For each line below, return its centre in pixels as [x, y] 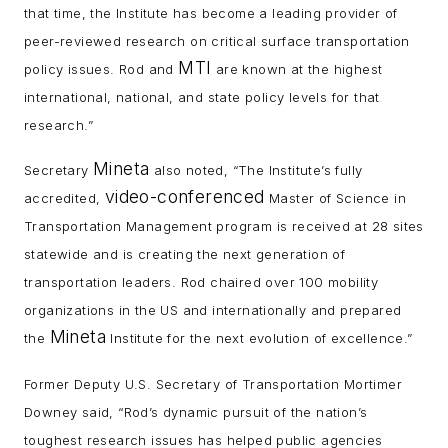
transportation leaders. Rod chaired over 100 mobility [201, 282]
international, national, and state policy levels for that [202, 96]
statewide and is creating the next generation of [185, 254]
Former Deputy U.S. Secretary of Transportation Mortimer [213, 384]
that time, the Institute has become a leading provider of [211, 12]
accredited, [64, 198]
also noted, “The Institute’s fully [256, 170]
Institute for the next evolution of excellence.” [259, 338]
